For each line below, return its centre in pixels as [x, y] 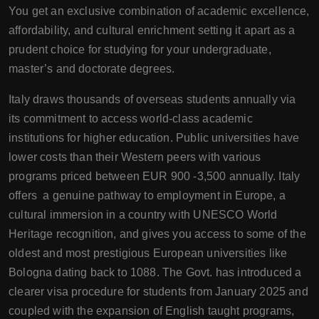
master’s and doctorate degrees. [92, 69]
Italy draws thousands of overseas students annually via [152, 99]
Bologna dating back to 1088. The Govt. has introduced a [155, 272]
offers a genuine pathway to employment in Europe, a [147, 195]
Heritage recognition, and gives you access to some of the [157, 234]
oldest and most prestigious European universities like [148, 253]
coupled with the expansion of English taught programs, [152, 311]
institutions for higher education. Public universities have [154, 138]
